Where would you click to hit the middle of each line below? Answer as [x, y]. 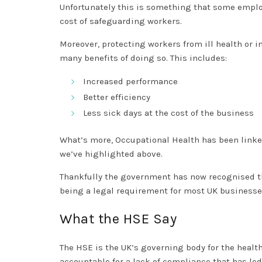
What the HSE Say [120, 219]
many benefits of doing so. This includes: [143, 58]
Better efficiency [117, 97]
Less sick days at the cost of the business [168, 113]
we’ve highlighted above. [112, 154]
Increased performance [130, 82]
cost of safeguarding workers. [122, 21]
